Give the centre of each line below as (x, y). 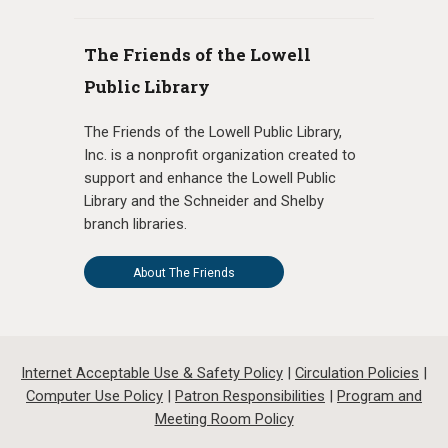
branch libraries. (135, 223)
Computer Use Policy (94, 395)
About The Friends (184, 272)
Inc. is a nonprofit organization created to (220, 154)
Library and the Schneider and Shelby (204, 200)
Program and (379, 395)
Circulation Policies (357, 372)
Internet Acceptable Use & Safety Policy (152, 372)
